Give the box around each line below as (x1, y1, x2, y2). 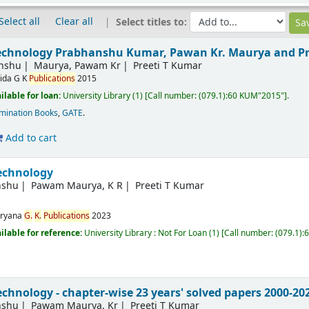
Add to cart (3, 130, 57, 146)
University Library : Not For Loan (84, 226, 208, 239)
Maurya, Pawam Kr (34, 58, 121, 73)
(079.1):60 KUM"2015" (199, 89, 285, 102)
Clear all (54, 14, 93, 30)
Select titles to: (115, 15, 190, 30)
